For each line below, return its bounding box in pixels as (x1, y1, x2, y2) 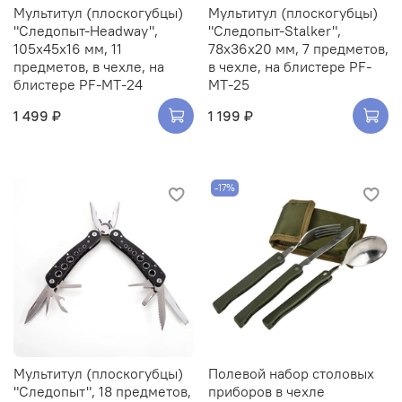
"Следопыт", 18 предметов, (13, 381, 191, 400)
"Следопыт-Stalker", (208, 22, 341, 40)
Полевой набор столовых (208, 363, 374, 382)
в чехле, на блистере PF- (208, 57, 371, 76)
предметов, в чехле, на (13, 57, 164, 76)
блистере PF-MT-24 (13, 75, 143, 94)
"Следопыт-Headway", (13, 22, 158, 40)
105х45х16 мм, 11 (13, 39, 122, 58)
